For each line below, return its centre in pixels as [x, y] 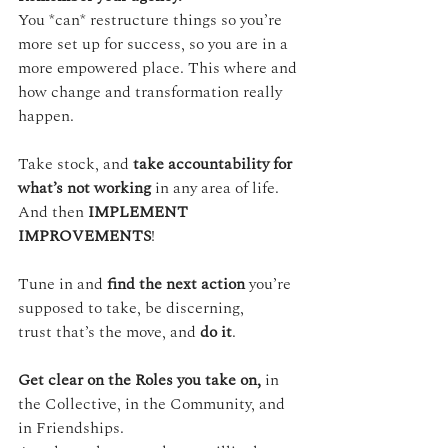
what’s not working [84, 188]
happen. [46, 116]
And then [53, 212]
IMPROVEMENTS [84, 236]
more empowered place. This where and [159, 68]
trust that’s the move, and [109, 332]
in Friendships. [71, 428]
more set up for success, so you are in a [155, 44]
